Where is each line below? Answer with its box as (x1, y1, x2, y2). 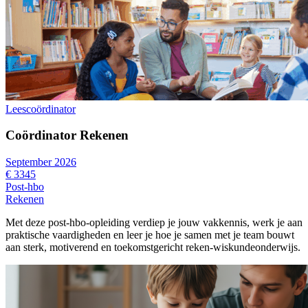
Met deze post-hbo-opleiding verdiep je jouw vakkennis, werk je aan (5, 217, 302, 229)
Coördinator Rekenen (5, 128, 129, 143)
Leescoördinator (5, 102, 76, 115)
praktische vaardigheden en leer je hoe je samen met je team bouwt (5, 229, 294, 241)
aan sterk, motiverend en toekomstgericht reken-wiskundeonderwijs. (5, 241, 300, 254)
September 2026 (5, 156, 76, 168)
